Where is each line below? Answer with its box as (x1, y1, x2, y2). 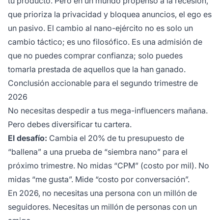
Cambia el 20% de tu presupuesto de (47, 133, 184, 143)
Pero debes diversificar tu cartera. (8, 119, 132, 130)
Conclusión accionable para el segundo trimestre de (8, 78, 198, 88)
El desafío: (8, 133, 47, 143)
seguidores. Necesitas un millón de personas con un (8, 202, 197, 212)
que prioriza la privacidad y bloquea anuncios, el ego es (8, 9, 212, 20)
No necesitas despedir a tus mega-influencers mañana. (8, 106, 208, 116)
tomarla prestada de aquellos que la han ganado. (8, 64, 186, 75)
